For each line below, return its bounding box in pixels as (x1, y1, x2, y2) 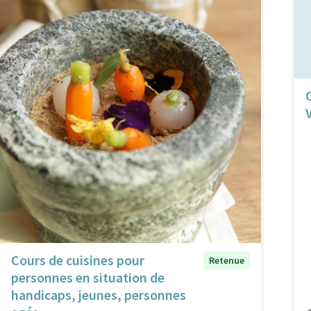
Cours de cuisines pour (11, 251, 144, 269)
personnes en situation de (11, 269, 165, 286)
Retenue (209, 254, 244, 267)
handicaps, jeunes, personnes (11, 286, 186, 303)
